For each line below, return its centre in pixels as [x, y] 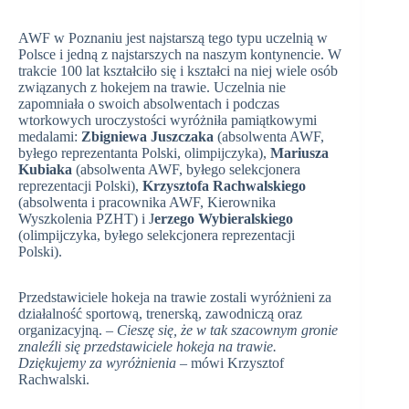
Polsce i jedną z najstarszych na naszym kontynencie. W [180, 54]
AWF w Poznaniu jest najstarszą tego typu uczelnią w [173, 37]
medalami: [50, 136]
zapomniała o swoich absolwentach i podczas [149, 103]
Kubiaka [47, 169]
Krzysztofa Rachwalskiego [224, 185]
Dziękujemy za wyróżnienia [97, 362]
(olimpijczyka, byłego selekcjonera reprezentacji [157, 235]
